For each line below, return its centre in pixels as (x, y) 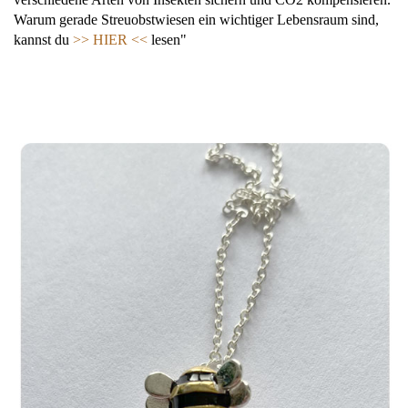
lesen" (167, 40)
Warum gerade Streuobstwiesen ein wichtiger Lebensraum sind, (196, 20)
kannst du (43, 40)
